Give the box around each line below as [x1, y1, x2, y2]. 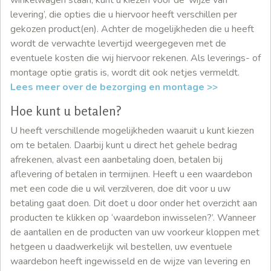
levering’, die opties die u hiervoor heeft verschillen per [10, 7, 237, 21]
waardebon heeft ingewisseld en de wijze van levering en [10, 254, 250, 268]
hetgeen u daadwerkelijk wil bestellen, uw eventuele [10, 240, 232, 253]
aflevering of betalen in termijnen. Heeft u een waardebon [10, 167, 252, 181]
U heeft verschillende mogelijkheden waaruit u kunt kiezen [10, 123, 254, 137]
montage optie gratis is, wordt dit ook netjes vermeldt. [10, 65, 240, 79]
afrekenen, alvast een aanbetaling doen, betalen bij [10, 152, 223, 166]
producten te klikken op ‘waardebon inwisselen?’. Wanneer [10, 211, 256, 224]
